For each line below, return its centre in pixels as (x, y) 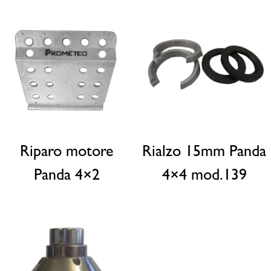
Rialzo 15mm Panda (204, 153)
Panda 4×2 (67, 177)
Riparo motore (67, 153)
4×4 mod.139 (204, 177)
